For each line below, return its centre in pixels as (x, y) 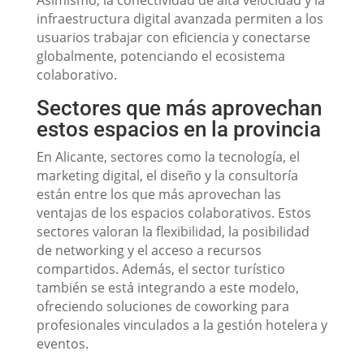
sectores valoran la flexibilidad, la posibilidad (173, 232)
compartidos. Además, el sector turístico (160, 269)
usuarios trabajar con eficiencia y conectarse (173, 37)
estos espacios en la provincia (178, 129)
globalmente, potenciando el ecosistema (160, 56)
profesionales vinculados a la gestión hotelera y (182, 325)
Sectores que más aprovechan (179, 108)
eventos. (62, 344)
